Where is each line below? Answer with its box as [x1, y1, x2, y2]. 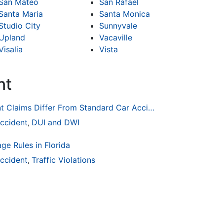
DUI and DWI [32, 117, 79, 128]
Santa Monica [99, 9, 150, 19]
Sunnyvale [99, 21, 138, 31]
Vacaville [99, 33, 133, 43]
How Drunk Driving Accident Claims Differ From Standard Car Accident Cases [148, 103, 154, 113]
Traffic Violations [32, 155, 95, 165]
